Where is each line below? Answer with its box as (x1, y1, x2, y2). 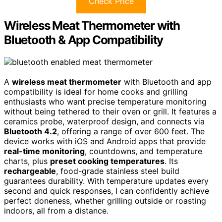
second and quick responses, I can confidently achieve (4, 186, 209, 196)
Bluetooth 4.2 (4, 126, 57, 137)
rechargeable (4, 166, 56, 176)
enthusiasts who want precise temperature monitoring (4, 97, 207, 107)
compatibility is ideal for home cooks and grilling (4, 87, 188, 97)
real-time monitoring (4, 146, 85, 157)
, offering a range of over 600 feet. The (57, 126, 205, 137)
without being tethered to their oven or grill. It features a (4, 107, 217, 117)
